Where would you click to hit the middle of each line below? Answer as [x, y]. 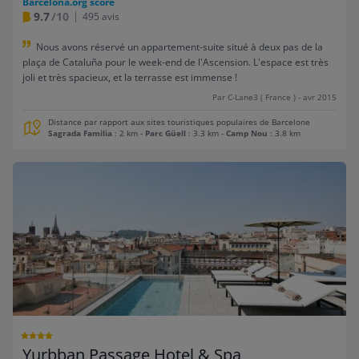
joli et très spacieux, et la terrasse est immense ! [130, 78]
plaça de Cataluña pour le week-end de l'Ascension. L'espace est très [175, 63]
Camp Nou [247, 134]
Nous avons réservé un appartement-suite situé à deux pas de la [179, 46]
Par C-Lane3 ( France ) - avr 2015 [274, 98]
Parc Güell [165, 134]
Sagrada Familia [80, 134]
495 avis [101, 16]
